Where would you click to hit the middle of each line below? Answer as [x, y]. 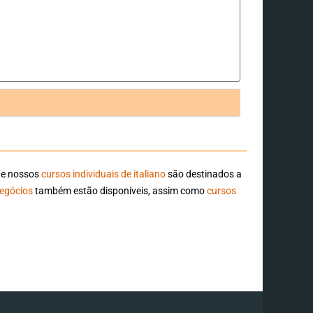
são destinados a [204, 174]
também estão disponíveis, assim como [120, 190]
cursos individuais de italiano [103, 174]
